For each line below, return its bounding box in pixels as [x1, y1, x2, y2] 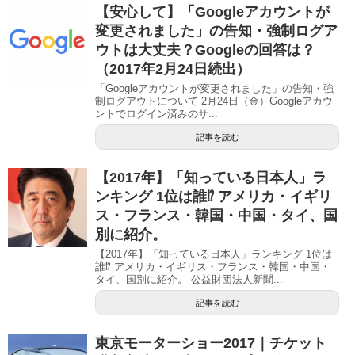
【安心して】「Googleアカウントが [95, 3, 330, 20]
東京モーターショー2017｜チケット [95, 334, 326, 351]
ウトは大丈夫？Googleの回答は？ [95, 41, 315, 58]
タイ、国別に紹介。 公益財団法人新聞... [95, 273, 283, 285]
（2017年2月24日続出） [95, 60, 250, 77]
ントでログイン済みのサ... [95, 107, 218, 120]
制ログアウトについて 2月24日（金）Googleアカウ [95, 94, 333, 107]
